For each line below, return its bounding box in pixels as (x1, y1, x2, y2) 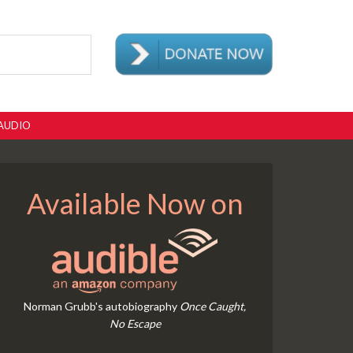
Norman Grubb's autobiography (24, 299, 180, 313)
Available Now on (26, 185, 243, 221)
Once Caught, (180, 299, 246, 313)
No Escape (109, 316, 161, 330)
